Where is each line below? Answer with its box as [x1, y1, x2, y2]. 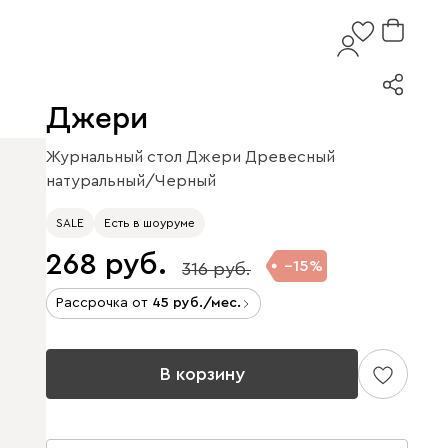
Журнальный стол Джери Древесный [46, 149, 335, 165]
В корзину [159, 364, 245, 383]
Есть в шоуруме [104, 217, 195, 229]
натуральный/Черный [46, 173, 216, 189]
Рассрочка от [56, 296, 152, 310]
